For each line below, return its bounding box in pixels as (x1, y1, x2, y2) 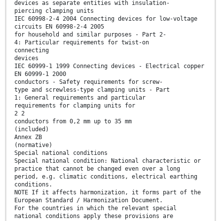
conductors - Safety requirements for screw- (14, 78, 163, 86)
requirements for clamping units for (14, 102, 135, 110)
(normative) (14, 142, 52, 149)
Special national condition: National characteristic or (14, 157, 201, 165)
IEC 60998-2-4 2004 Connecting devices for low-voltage (14, 15, 197, 23)
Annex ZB (14, 134, 42, 141)
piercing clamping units (14, 7, 94, 15)
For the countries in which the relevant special (14, 205, 177, 212)
